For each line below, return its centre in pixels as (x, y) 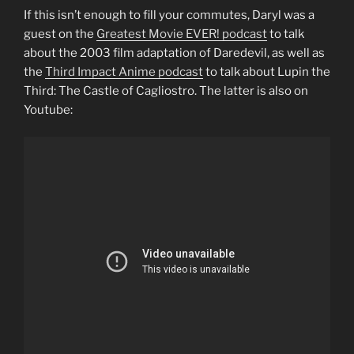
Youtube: (48, 109)
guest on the (60, 34)
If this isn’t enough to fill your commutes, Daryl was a (169, 15)
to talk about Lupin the (267, 72)
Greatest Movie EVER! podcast (182, 34)
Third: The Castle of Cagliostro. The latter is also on (166, 90)
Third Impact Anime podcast (124, 72)
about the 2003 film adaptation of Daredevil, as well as (174, 53)
